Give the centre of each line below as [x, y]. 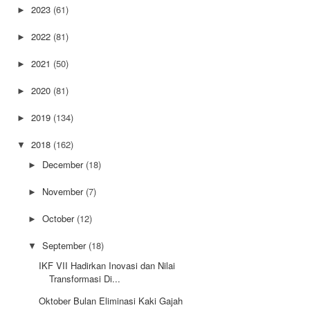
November [64, 191]
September [65, 245]
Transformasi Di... [85, 278]
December [64, 164]
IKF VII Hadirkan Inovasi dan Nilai [107, 265]
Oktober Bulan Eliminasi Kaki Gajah [111, 300]
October [59, 218]
